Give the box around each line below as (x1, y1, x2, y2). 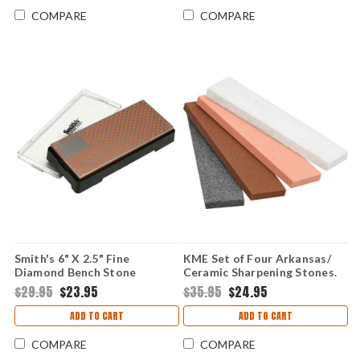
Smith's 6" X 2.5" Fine (14, 252, 129, 266)
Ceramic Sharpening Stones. (182, 265, 337, 280)
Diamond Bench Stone (14, 265, 137, 280)
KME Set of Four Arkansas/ (182, 252, 331, 266)
